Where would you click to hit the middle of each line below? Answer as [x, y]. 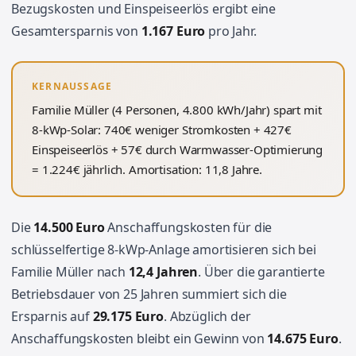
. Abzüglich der [207, 316]
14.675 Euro [303, 339]
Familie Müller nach [70, 272]
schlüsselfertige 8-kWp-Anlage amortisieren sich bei [164, 250]
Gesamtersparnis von [76, 31]
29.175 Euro [128, 316]
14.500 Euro [69, 227]
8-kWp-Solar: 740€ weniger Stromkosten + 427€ [162, 130]
